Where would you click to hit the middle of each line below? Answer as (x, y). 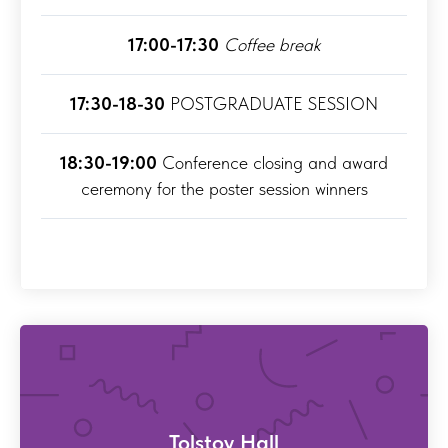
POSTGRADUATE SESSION (271, 103)
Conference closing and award (272, 162)
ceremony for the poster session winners (224, 188)
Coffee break (272, 44)
